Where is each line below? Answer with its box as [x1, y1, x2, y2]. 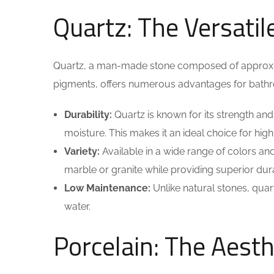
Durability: [64, 109, 112, 120]
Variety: [64, 146, 100, 157]
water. [64, 201, 91, 212]
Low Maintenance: [64, 182, 150, 194]
